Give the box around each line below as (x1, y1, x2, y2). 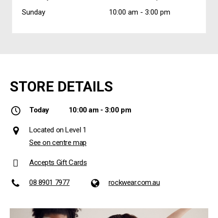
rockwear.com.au (108, 178, 160, 187)
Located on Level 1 (29, 125, 87, 134)
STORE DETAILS (10, 78, 113, 95)
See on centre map (29, 138, 87, 147)
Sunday (22, 7, 45, 17)
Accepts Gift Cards (29, 158, 87, 167)
